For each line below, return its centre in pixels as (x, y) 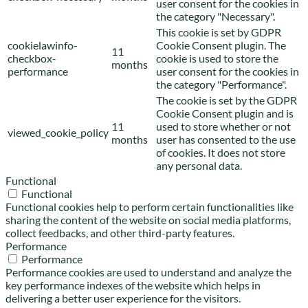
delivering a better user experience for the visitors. (123, 298)
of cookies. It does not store (221, 152)
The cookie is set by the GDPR (227, 100)
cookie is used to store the (217, 58)
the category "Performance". (221, 84)
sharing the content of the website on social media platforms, (148, 219)
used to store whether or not (223, 126)
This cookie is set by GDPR (219, 32)
